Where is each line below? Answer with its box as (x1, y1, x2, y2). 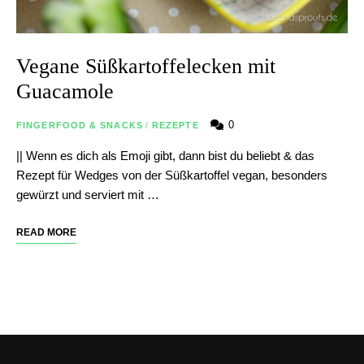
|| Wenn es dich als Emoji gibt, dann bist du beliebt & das (16, 148, 314, 162)
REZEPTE (151, 119, 199, 130)
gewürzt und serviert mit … (16, 187, 159, 201)
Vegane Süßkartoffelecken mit (16, 54, 275, 78)
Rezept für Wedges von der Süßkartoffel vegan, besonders (16, 167, 327, 182)
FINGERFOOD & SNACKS (16, 119, 143, 130)
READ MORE (16, 226, 76, 238)
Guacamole (16, 79, 114, 103)
